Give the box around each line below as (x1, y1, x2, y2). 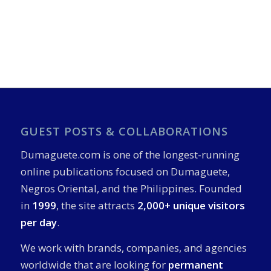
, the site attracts (56, 198, 137, 212)
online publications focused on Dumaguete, (20, 164, 230, 178)
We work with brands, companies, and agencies (20, 241, 247, 255)
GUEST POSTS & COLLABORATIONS (20, 123, 228, 139)
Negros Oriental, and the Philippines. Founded (20, 181, 242, 195)
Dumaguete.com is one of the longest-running (20, 147, 240, 162)
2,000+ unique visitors (137, 198, 245, 212)
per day (20, 215, 57, 229)
